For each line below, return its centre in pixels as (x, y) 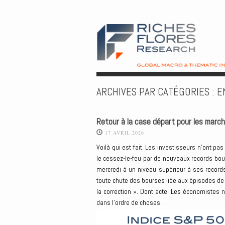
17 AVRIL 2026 (125, 133)
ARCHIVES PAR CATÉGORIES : (157, 92)
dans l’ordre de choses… (131, 202)
